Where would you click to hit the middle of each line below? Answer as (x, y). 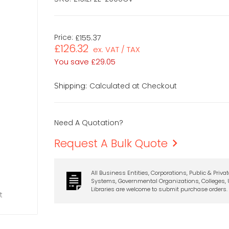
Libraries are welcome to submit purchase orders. (159, 189)
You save (72, 61)
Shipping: (71, 86)
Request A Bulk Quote (111, 143)
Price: (64, 37)
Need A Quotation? (89, 122)
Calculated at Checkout (133, 86)
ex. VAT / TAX (117, 49)
